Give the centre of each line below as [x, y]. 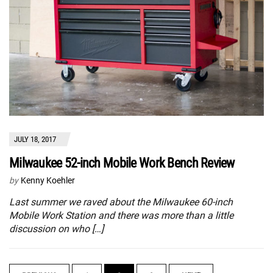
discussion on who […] [56, 229]
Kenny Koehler [48, 180]
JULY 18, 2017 [35, 139]
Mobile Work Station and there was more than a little [121, 215]
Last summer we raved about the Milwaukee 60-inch [121, 202]
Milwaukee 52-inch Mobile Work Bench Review [122, 163]
